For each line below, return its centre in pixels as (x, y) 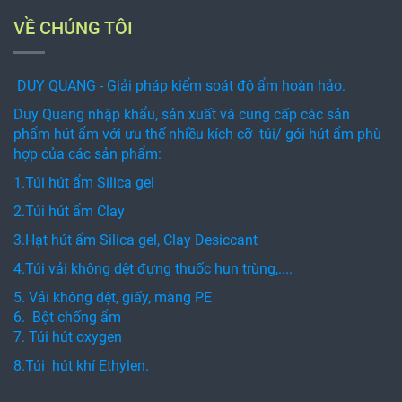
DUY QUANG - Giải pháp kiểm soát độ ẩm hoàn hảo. (181, 85)
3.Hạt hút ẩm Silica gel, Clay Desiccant (135, 240)
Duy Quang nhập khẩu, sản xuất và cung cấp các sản (182, 114)
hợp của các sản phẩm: (87, 153)
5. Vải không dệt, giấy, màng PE (113, 297)
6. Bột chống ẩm (71, 317)
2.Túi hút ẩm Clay (71, 211)
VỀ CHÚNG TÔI (73, 27)
